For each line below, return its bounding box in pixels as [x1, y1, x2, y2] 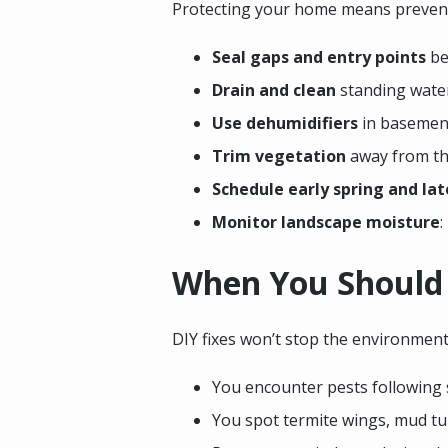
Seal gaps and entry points [212, 46, 426, 68]
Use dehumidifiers [212, 112, 358, 134]
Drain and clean [212, 79, 336, 101]
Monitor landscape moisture [212, 211, 440, 233]
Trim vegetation [212, 145, 346, 167]
